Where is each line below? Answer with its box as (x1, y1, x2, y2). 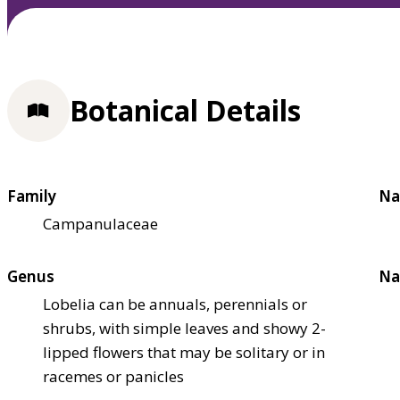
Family (7, 185, 56, 206)
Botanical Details (70, 91, 301, 130)
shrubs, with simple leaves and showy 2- (43, 317, 326, 338)
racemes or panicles (43, 365, 184, 387)
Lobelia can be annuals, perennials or (43, 293, 307, 314)
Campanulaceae (43, 212, 158, 234)
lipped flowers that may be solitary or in (43, 341, 325, 362)
